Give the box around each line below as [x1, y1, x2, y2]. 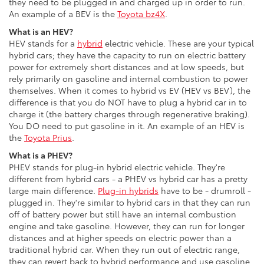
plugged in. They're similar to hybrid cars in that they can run [9, 196, 250, 209]
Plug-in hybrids [98, 184, 159, 197]
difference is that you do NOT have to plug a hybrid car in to [9, 96, 247, 108]
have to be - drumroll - [159, 184, 251, 197]
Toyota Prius [24, 131, 72, 144]
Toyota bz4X [117, 8, 165, 20]
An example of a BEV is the [9, 8, 117, 20]
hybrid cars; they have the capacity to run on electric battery [9, 49, 246, 61]
